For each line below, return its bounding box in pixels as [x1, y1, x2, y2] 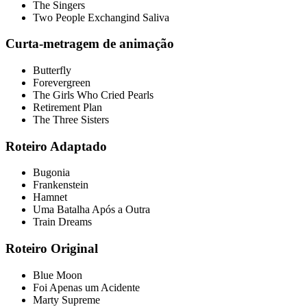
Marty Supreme [33, 293, 100, 306]
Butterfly [33, 64, 71, 76]
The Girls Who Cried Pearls [33, 88, 153, 101]
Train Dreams [33, 216, 92, 228]
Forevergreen [33, 76, 90, 88]
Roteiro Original [5, 241, 98, 256]
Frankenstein [33, 179, 88, 191]
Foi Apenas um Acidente [33, 281, 140, 293]
